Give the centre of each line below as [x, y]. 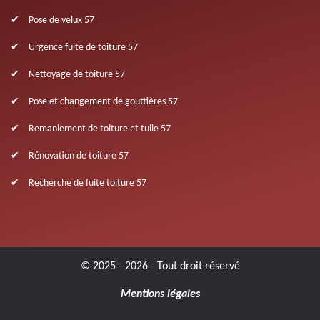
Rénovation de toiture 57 [79, 156]
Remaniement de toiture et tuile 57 [100, 129]
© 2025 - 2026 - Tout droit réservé [160, 266]
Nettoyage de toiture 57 [77, 74]
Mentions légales [160, 294]
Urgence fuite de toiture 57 [83, 47]
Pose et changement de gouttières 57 [103, 101]
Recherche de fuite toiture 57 [87, 183]
